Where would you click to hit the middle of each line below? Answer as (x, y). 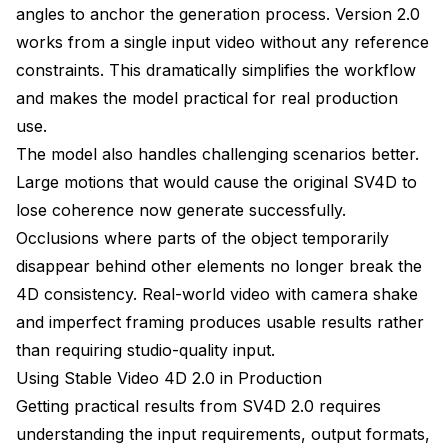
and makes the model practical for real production (207, 97)
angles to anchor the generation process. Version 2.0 (218, 13)
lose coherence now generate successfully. (181, 209)
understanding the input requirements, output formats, (223, 433)
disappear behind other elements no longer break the (219, 265)
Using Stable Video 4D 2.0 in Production (169, 377)
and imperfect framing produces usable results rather (220, 321)
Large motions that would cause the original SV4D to (216, 181)
